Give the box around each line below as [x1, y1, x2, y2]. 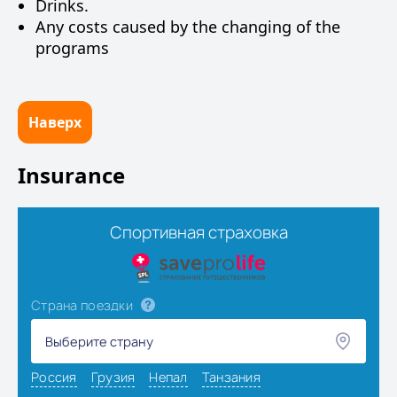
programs [35, 37, 109, 58]
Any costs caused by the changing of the [35, 16, 340, 37]
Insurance [18, 160, 125, 190]
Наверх [28, 113, 82, 132]
